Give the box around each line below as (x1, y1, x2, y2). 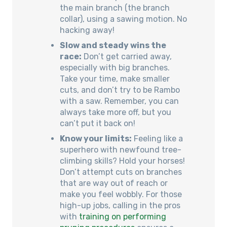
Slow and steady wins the (60, 41, 166, 51)
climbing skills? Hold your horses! (60, 156, 185, 166)
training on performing (79, 212, 166, 222)
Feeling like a (132, 134, 183, 144)
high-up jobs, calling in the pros (60, 201, 180, 211)
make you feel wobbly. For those (60, 190, 182, 200)
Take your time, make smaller (60, 74, 170, 84)
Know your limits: (60, 134, 132, 144)
